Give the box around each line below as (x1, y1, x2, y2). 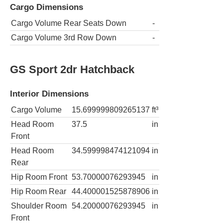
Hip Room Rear (11, 187, 66, 196)
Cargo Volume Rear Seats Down (11, 19, 126, 28)
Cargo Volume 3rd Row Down (11, 33, 116, 42)
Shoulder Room (11, 202, 67, 211)
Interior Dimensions (10, 88, 89, 99)
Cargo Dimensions (10, 1, 83, 12)
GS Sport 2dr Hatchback (10, 63, 134, 76)
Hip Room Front (11, 173, 67, 182)
